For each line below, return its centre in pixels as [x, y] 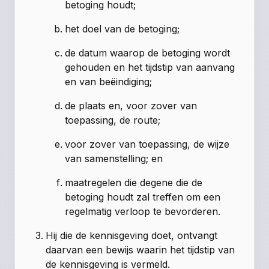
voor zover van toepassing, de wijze [147, 144]
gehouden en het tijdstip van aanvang [150, 67]
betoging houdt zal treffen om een [143, 197]
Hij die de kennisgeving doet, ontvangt [132, 235]
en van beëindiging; [109, 81]
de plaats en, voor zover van [131, 105]
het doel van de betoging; [122, 29]
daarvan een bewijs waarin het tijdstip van [141, 249]
